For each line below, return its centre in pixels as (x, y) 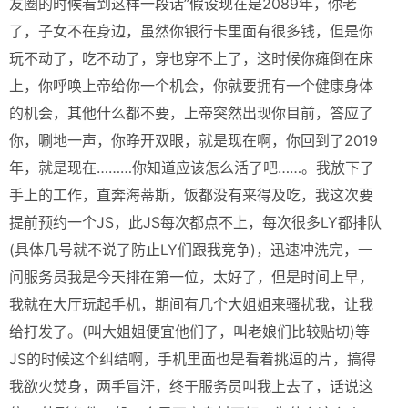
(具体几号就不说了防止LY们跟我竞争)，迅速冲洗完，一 (191, 250)
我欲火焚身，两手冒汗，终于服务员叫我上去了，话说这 (191, 386)
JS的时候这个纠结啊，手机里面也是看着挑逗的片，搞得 (193, 359)
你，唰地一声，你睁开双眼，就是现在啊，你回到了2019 (194, 140)
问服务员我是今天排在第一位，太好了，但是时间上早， (191, 277)
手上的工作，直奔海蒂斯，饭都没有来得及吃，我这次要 (191, 195)
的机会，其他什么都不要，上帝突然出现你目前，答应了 (191, 113)
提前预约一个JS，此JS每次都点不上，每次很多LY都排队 (195, 222)
